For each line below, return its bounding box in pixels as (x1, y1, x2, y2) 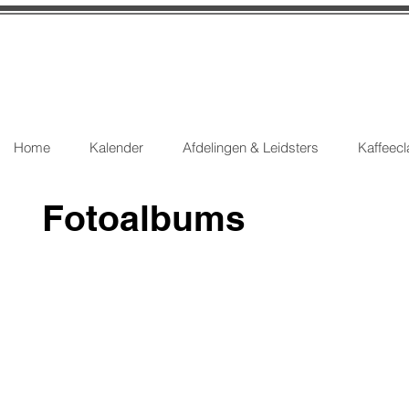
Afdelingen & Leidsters (183, 139, 319, 156)
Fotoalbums (42, 196, 246, 239)
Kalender (89, 139, 143, 156)
